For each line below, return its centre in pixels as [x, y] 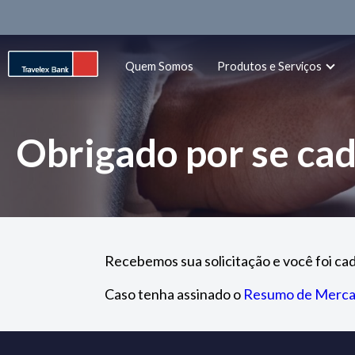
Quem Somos [159, 67]
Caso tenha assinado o [174, 294]
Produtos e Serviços [269, 67]
